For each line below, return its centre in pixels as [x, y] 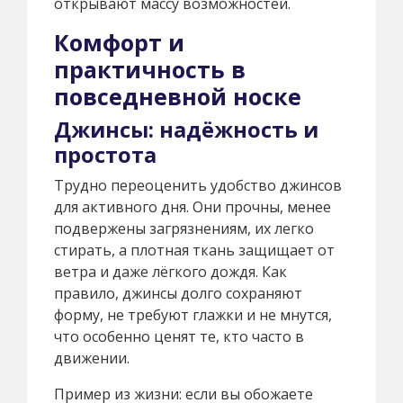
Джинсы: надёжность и [186, 130]
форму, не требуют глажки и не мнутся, [193, 315]
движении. [92, 358]
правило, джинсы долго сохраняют [178, 294]
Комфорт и [119, 43]
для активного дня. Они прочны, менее [193, 207]
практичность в [150, 70]
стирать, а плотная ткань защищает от [194, 251]
